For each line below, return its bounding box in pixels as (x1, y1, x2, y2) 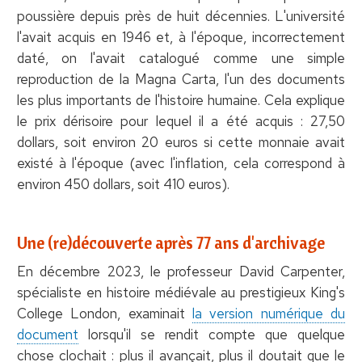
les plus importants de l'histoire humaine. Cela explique (16, 90, 346, 109)
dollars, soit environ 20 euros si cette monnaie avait (16, 133, 346, 151)
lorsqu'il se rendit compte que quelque (78, 325, 346, 343)
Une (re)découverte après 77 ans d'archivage (16, 231, 325, 253)
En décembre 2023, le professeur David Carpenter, (16, 262, 346, 280)
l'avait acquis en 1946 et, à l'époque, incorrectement (16, 27, 346, 46)
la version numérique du (192, 304, 346, 322)
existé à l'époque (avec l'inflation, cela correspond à (16, 154, 346, 172)
